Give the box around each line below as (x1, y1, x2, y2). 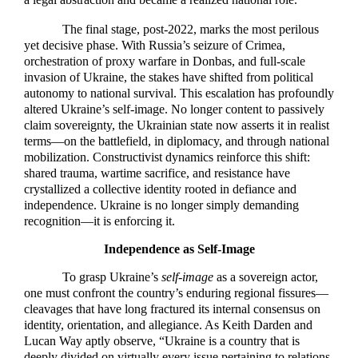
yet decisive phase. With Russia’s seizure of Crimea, (24, 38, 285, 52)
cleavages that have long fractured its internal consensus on (24, 302, 320, 316)
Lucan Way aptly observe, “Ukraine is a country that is (24, 334, 300, 348)
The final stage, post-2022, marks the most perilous (62, 22, 319, 36)
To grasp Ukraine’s (62, 270, 161, 284)
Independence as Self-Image (103, 241, 255, 256)
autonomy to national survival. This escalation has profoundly (24, 86, 334, 100)
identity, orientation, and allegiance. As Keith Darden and (24, 318, 312, 332)
